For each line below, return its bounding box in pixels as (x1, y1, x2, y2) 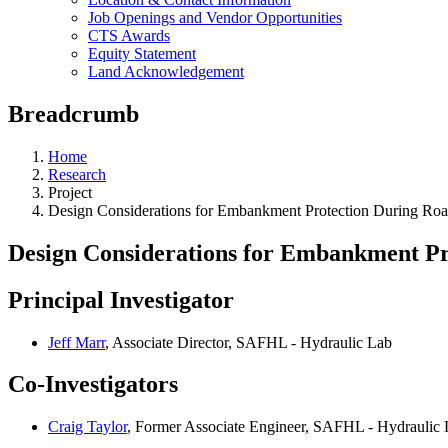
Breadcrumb (8, 100, 139, 127)
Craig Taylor (48, 418, 127, 436)
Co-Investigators (8, 371, 178, 398)
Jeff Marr (48, 333, 105, 351)
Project (48, 183, 92, 201)
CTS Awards (88, 27, 170, 44)
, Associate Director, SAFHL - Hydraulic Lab (105, 333, 392, 351)
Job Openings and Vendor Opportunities (88, 9, 342, 26)
